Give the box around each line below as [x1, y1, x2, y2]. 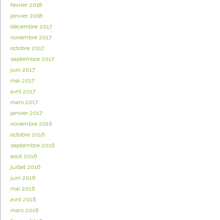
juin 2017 [10, 66, 35, 74]
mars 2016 [10, 207, 38, 214]
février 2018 [10, 1, 42, 9]
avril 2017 [10, 88, 35, 95]
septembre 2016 [10, 142, 55, 149]
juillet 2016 [10, 164, 40, 171]
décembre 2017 [10, 23, 52, 30]
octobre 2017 [10, 45, 44, 52]
